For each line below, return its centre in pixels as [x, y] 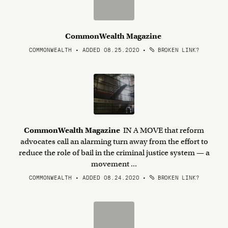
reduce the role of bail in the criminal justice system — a [114, 153]
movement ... [114, 164]
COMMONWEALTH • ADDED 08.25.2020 [84, 49]
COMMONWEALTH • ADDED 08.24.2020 [84, 177]
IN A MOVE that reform [163, 130]
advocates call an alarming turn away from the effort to [114, 141]
